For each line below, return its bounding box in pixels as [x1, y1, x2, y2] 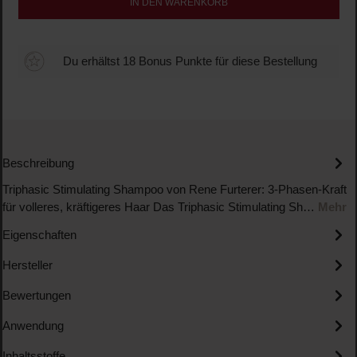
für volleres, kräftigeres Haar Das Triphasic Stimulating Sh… [2, 200, 318, 214]
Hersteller [2, 258, 53, 272]
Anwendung [2, 319, 64, 332]
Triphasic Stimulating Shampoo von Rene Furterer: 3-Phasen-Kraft [2, 182, 347, 196]
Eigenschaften [2, 228, 76, 241]
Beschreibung [2, 156, 74, 170]
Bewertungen [2, 288, 71, 302]
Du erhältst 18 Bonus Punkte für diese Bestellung [63, 54, 318, 68]
